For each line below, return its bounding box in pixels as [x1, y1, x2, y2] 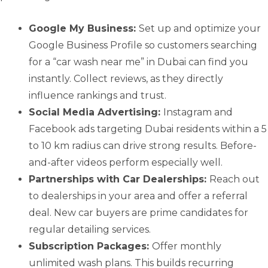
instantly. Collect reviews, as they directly [29, 73, 223, 85]
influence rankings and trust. [29, 90, 166, 102]
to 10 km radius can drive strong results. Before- [29, 140, 257, 152]
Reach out [209, 173, 260, 185]
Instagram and [163, 106, 233, 118]
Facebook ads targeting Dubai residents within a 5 [29, 123, 267, 135]
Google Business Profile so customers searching [29, 39, 257, 51]
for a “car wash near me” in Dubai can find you [29, 56, 248, 68]
